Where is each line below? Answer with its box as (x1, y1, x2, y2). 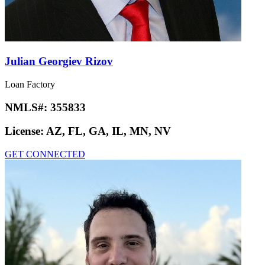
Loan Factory (5, 79, 55, 89)
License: (5, 125, 46, 138)
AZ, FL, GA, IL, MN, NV (46, 125, 171, 138)
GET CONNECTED (5, 148, 85, 159)
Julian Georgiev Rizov (5, 55, 113, 68)
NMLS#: (5, 101, 50, 114)
